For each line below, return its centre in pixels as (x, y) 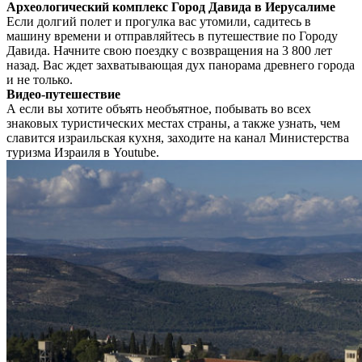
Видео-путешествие (63, 95)
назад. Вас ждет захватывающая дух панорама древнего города (181, 65)
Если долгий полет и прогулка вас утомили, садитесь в (159, 22)
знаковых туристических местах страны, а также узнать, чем (173, 124)
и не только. (40, 80)
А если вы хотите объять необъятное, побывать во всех (159, 109)
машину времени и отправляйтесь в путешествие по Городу (172, 36)
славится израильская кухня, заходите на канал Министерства (178, 138)
